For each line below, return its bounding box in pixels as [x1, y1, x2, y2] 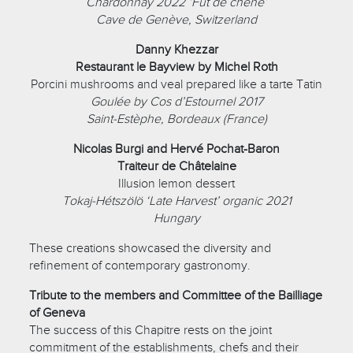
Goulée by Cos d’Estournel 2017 [90, 93, 263, 110]
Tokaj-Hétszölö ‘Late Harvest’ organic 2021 [61, 192, 292, 209]
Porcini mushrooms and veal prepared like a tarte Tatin [31, 76, 322, 92]
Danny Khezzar [135, 41, 218, 58]
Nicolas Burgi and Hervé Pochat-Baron [73, 140, 280, 157]
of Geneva [29, 304, 86, 321]
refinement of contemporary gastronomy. [29, 257, 251, 273]
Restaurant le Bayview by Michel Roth [75, 58, 278, 75]
